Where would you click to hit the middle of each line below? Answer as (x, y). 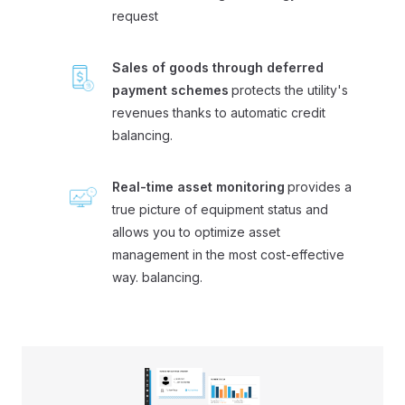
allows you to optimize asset (196, 231)
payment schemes (170, 89)
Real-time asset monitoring (198, 186)
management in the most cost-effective (228, 254)
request (135, 15)
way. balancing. (157, 277)
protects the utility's (290, 89)
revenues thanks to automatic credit (219, 112)
